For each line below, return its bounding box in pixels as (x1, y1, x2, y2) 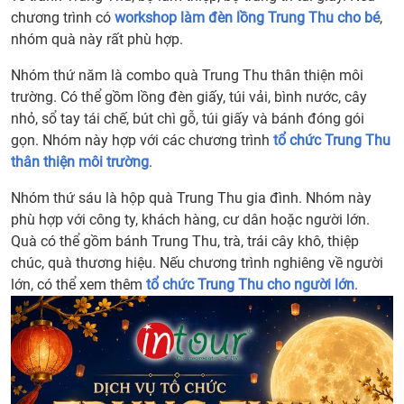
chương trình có (11, 9, 115, 27)
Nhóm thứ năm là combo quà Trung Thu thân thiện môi (11, 67, 363, 85)
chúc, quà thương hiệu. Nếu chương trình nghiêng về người (11, 254, 383, 272)
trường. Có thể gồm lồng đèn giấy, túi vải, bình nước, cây (11, 88, 367, 106)
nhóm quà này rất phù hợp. (11, 31, 183, 49)
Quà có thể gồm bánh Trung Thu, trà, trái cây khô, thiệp (11, 233, 359, 251)
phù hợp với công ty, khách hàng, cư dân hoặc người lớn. (11, 211, 370, 229)
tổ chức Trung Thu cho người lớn (146, 276, 354, 294)
